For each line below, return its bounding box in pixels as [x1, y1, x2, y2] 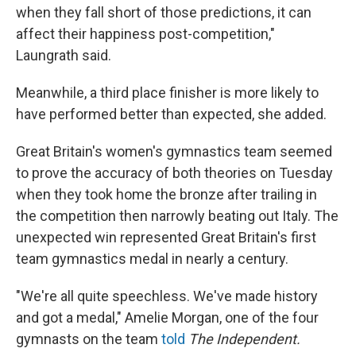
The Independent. [188, 331, 300, 347]
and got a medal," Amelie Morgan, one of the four [16, 309, 319, 326]
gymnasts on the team [16, 331, 161, 347]
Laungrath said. [16, 47, 111, 64]
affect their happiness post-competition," [16, 25, 275, 42]
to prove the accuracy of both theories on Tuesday [16, 164, 333, 181]
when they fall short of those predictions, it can [16, 4, 311, 21]
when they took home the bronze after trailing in [16, 186, 317, 203]
